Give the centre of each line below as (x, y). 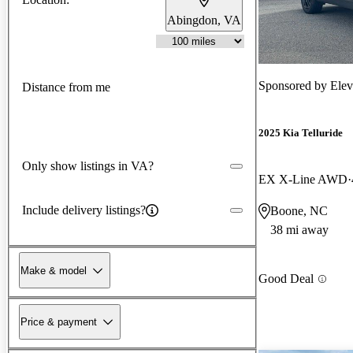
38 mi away (299, 230)
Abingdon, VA (204, 20)
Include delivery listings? (84, 210)
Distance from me (66, 87)
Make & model (54, 270)
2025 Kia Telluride (301, 133)
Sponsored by (294, 85)
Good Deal (286, 279)
